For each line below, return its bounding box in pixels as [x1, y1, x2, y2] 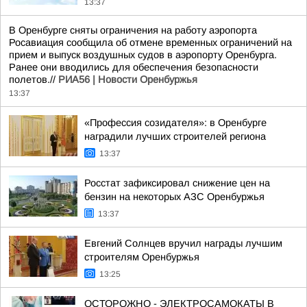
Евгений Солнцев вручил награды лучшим [84, 238, 282, 249]
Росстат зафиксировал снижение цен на [84, 177, 270, 188]
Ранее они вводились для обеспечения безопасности [9, 62, 258, 73]
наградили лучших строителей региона [84, 131, 266, 142]
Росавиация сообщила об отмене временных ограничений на [9, 37, 292, 48]
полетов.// [9, 74, 58, 85]
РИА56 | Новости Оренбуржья [58, 74, 197, 85]
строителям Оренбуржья [84, 251, 199, 262]
